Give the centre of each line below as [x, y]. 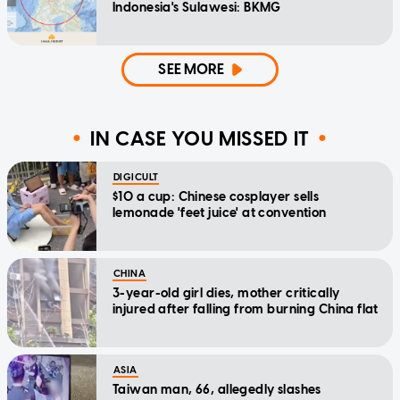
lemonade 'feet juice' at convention [220, 213]
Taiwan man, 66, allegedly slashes [217, 390]
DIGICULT [136, 178]
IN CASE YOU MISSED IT [200, 138]
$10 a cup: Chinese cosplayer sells [216, 197]
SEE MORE [192, 70]
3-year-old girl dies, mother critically [226, 294]
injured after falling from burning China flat [246, 310]
